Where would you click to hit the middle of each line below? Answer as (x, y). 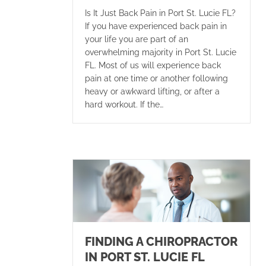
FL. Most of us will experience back (153, 66)
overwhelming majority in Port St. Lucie (161, 53)
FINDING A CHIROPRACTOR (161, 241)
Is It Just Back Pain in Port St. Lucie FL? (160, 13)
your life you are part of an (137, 39)
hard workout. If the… (124, 105)
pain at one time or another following (156, 79)
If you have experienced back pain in (156, 26)
